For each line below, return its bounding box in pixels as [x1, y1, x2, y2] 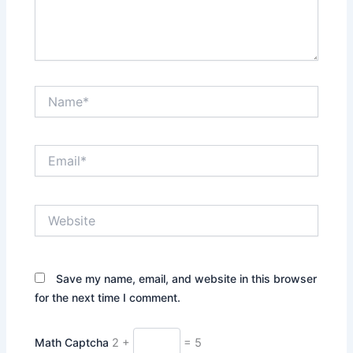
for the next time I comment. [35, 291, 181, 305]
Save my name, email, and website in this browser [56, 272, 318, 286]
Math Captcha [35, 335, 110, 349]
